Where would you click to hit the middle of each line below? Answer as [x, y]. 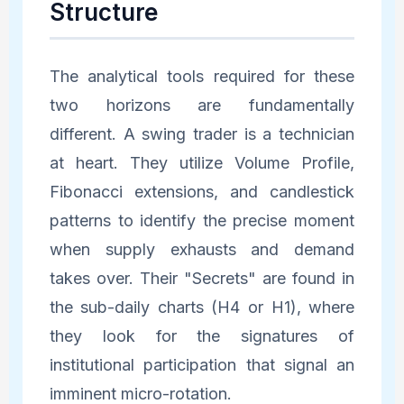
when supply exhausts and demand [202, 249]
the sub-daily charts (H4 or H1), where [202, 307]
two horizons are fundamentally [202, 105]
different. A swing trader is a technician [202, 133]
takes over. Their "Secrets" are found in [202, 278]
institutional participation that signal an [202, 364]
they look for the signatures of [202, 335]
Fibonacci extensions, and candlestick [202, 191]
